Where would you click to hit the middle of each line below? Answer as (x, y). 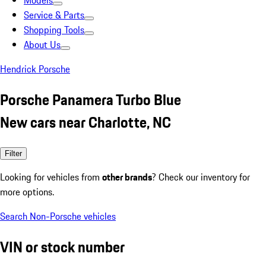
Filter (13, 153)
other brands (127, 177)
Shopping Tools (54, 30)
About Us (42, 45)
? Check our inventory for (201, 177)
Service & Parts (54, 15)
